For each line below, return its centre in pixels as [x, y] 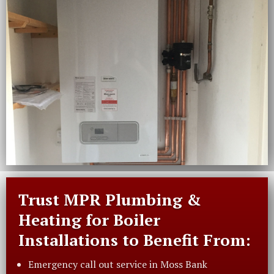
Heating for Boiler [89, 220]
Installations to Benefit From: [135, 240]
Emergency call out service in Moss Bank [118, 265]
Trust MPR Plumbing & [110, 200]
